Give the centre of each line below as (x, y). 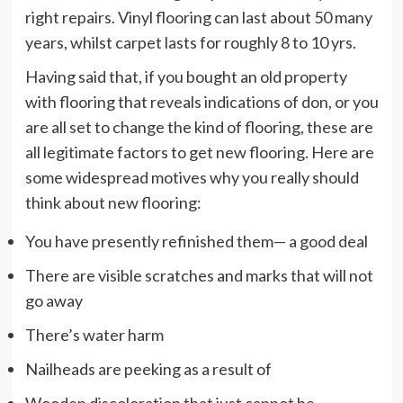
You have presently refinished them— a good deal (196, 241)
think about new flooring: (113, 202)
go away (54, 300)
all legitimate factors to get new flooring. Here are (199, 152)
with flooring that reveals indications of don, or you (201, 101)
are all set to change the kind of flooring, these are (199, 126)
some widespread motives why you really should (192, 177)
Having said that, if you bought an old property (186, 76)
